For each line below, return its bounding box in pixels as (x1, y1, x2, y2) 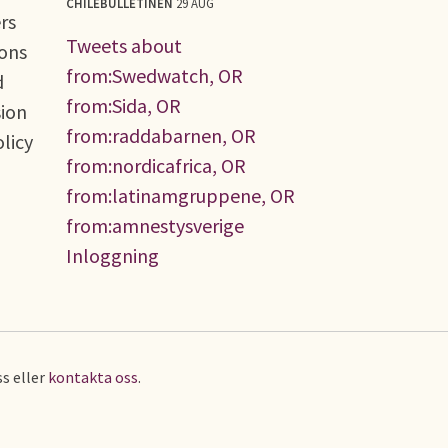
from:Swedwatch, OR (66, 62, 243, 88)
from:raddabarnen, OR (66, 122, 256, 148)
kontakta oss (47, 366, 138, 387)
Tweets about (66, 32, 182, 58)
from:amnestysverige (66, 212, 244, 238)
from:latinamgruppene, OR (66, 182, 295, 208)
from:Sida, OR (66, 92, 181, 118)
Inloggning (66, 242, 159, 268)
